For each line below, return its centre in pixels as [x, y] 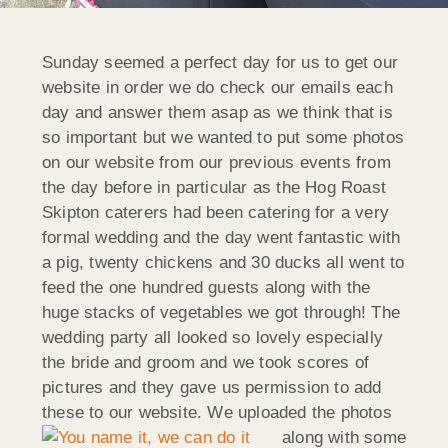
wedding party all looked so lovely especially [213, 337]
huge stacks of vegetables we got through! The [221, 312]
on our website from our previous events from [216, 162]
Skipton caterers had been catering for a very [216, 212]
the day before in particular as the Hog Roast [214, 187]
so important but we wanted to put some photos [223, 137]
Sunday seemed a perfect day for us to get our [220, 62]
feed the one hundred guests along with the [206, 287]
